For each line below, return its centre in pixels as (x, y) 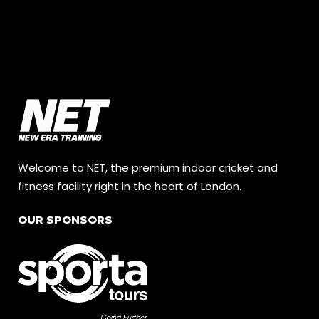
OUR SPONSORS (65, 220)
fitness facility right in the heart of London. (130, 187)
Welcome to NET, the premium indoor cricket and (148, 168)
